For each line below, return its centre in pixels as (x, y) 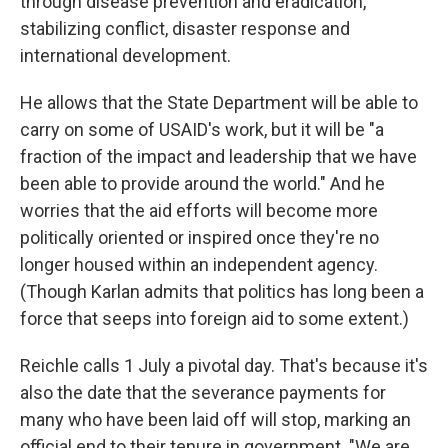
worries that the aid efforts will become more (199, 210)
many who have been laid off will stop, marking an (215, 419)
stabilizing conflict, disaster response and (185, 28)
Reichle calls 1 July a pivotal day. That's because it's (224, 365)
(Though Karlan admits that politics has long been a (222, 291)
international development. (125, 55)
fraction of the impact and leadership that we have (218, 156)
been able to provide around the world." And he (202, 183)
